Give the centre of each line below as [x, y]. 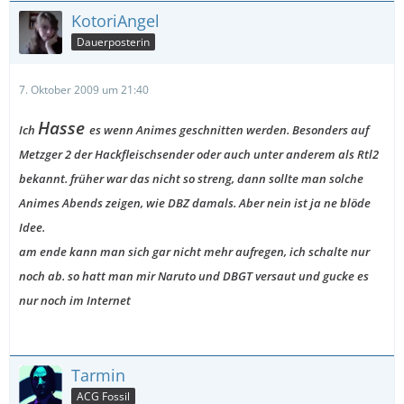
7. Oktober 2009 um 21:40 [84, 90]
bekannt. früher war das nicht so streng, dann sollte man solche [191, 179]
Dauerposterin [113, 41]
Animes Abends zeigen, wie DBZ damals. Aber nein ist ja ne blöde [195, 203]
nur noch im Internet [75, 300]
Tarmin [98, 375]
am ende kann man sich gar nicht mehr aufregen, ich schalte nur [194, 252]
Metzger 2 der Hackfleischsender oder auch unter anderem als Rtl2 [199, 154]
